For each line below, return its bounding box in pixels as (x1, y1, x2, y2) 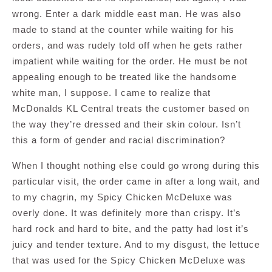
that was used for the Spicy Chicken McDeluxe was (12, 255, 246, 266)
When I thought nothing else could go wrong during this (12, 160, 260, 171)
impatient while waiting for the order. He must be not (12, 56, 248, 67)
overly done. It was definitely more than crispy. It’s (12, 208, 241, 219)
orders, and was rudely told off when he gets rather (12, 40, 243, 51)
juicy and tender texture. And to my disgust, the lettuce (12, 239, 260, 250)
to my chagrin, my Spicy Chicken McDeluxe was (12, 192, 233, 203)
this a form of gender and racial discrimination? (12, 135, 225, 146)
